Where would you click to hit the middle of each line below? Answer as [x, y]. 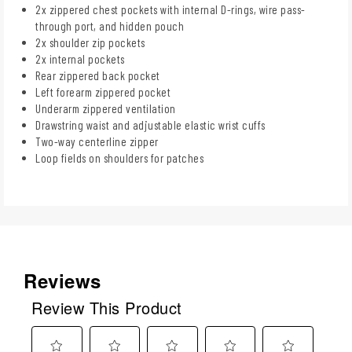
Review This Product [107, 307]
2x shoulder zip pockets [90, 42]
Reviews [62, 280]
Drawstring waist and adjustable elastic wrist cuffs [150, 125]
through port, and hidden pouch [110, 26]
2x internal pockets [80, 59]
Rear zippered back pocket [98, 75]
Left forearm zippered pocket [103, 92]
